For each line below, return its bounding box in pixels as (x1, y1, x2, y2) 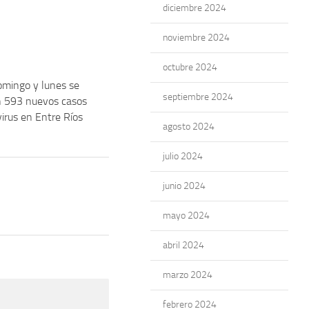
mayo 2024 (163, 210, 210, 221)
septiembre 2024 (163, 91, 233, 103)
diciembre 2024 (163, 2, 226, 14)
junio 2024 (163, 180, 206, 192)
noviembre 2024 (163, 32, 230, 43)
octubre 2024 (163, 61, 217, 73)
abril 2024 (163, 239, 204, 251)
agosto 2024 (163, 121, 215, 132)
